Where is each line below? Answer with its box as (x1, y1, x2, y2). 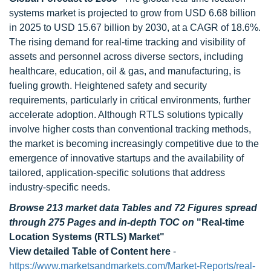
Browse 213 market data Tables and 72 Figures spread (9, 203, 257, 213)
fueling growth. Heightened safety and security (9, 80, 207, 91)
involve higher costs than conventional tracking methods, (9, 124, 251, 134)
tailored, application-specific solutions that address (9, 168, 225, 178)
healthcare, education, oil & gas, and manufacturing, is (9, 66, 241, 76)
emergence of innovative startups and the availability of (9, 153, 244, 163)
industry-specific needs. (9, 182, 110, 192)
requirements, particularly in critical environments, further (9, 95, 250, 105)
